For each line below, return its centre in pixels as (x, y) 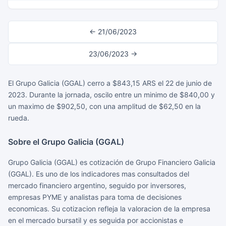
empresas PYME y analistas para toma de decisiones (95, 197)
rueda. (19, 118)
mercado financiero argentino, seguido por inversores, (97, 185)
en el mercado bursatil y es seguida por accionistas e (96, 220)
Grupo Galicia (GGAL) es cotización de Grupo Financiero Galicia (112, 162)
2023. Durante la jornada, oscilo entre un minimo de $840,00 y (111, 95)
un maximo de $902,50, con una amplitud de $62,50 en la (104, 106)
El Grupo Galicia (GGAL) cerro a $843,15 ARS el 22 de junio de (110, 83)
